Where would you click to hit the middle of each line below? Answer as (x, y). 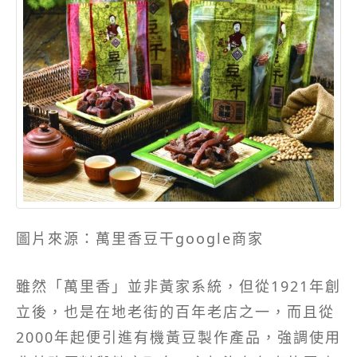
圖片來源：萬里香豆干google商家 (140, 238)
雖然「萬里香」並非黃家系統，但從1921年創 (178, 286)
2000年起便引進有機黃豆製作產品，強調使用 (178, 337)
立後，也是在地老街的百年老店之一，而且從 (175, 311)
